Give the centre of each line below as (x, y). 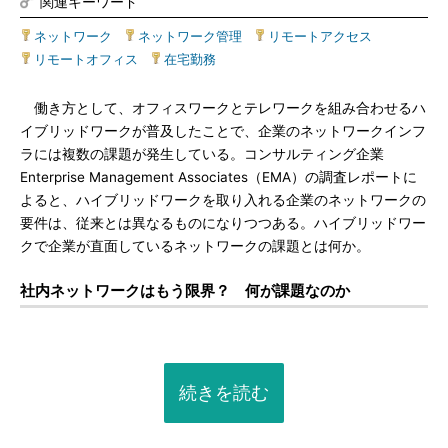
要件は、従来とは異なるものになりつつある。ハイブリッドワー (223, 223)
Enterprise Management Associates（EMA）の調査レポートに (218, 177)
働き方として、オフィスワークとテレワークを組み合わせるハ (223, 108)
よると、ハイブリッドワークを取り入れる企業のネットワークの (223, 200)
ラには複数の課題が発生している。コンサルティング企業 (202, 154)
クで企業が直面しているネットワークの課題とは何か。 (195, 246)
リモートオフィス (86, 59)
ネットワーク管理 (190, 36)
